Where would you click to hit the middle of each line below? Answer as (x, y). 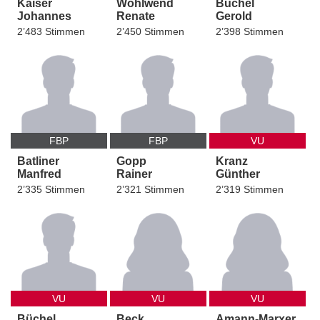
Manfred (39, 174)
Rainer (135, 174)
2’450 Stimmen (151, 32)
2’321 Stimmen (151, 190)
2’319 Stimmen (250, 190)
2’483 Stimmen (51, 32)
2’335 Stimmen (51, 190)
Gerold (234, 16)
